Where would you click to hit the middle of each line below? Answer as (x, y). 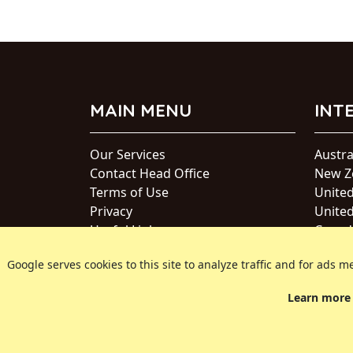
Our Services (128, 154)
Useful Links (126, 230)
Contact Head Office (150, 173)
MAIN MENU (141, 110)
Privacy (111, 211)
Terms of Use (129, 192)
